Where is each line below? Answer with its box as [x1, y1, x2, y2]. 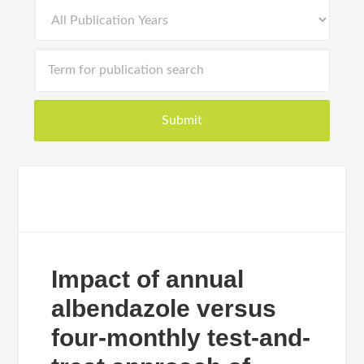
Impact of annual [51, 266, 245, 292]
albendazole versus [51, 295, 277, 322]
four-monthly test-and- [51, 324, 311, 351]
